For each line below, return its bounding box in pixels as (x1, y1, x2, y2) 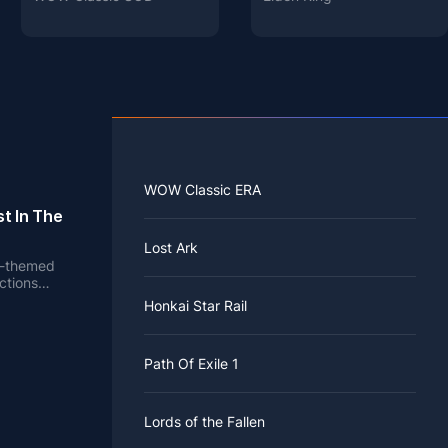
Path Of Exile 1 (144, 355, 239, 373)
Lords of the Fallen (144, 413, 265, 431)
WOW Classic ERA (144, 181, 261, 199)
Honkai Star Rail (144, 297, 247, 315)
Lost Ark (144, 239, 198, 257)
